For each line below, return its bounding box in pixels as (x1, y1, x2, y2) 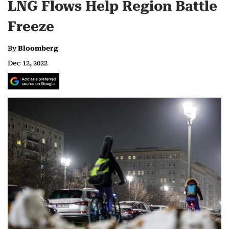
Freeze (8, 18, 54, 35)
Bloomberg (18, 44, 58, 53)
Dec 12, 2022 (8, 59, 48, 67)
